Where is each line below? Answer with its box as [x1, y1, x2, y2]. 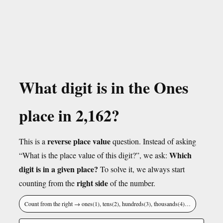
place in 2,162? [19, 104, 119, 127]
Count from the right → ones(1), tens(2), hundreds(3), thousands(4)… [24, 200, 191, 208]
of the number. [108, 178, 155, 188]
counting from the [19, 178, 77, 188]
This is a [19, 136, 47, 146]
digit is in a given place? [19, 163, 98, 175]
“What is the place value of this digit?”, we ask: [19, 150, 169, 160]
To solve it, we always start [98, 164, 185, 174]
